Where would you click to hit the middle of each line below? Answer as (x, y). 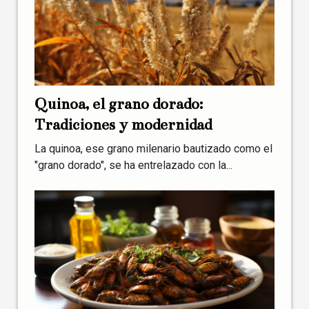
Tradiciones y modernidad (123, 124)
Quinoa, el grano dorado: (119, 103)
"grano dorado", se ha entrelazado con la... (133, 165)
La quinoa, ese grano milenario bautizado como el (153, 148)
